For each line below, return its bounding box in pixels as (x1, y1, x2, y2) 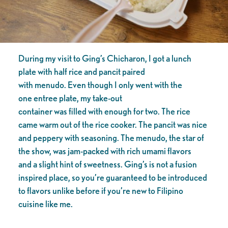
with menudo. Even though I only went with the (18, 79, 182, 90)
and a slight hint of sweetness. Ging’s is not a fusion (18, 158, 197, 169)
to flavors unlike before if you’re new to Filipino (18, 185, 183, 196)
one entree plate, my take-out (18, 92, 122, 103)
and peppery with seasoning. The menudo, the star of (18, 132, 204, 143)
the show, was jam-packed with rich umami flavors (18, 145, 191, 156)
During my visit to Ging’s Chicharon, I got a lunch (18, 52, 191, 64)
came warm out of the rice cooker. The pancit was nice (18, 119, 207, 130)
